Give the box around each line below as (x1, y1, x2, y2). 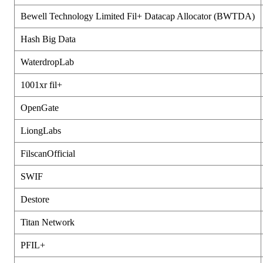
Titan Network (21, 217, 75, 227)
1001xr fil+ (21, 79, 62, 90)
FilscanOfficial (21, 148, 75, 159)
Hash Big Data (21, 33, 76, 44)
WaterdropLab (21, 56, 74, 67)
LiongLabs (21, 125, 61, 136)
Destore (21, 194, 49, 204)
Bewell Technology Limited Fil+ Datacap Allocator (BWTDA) (21, 11, 255, 21)
